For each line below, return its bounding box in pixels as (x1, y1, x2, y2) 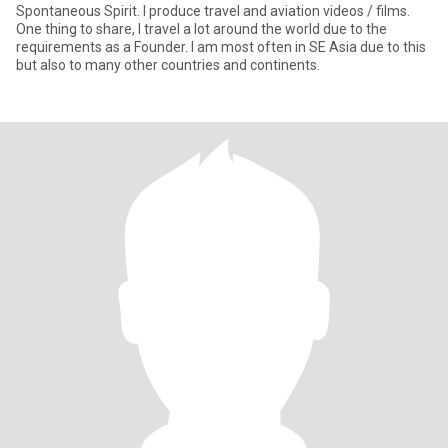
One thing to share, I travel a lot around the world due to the (16, 21, 387, 37)
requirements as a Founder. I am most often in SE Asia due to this (16, 39, 191, 55)
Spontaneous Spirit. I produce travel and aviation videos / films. (16, 3, 143, 19)
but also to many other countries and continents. (16, 57, 320, 73)
